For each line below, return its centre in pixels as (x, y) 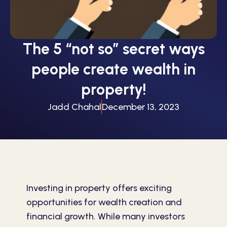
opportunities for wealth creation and (104, 202)
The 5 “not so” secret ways (113, 49)
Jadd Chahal (74, 107)
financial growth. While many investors (106, 217)
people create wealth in (113, 69)
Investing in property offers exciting (99, 188)
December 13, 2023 (141, 107)
